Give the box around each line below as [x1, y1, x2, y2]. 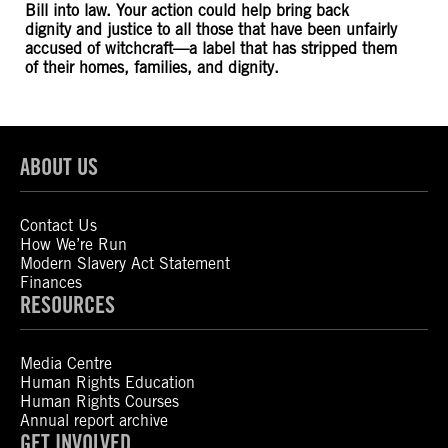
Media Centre [20, 354, 112, 373]
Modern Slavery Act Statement [20, 254, 230, 273]
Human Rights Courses [20, 392, 179, 411]
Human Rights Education [20, 373, 195, 392]
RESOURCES [20, 291, 115, 318]
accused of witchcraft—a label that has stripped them [25, 39, 397, 58]
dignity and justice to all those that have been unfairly [25, 20, 397, 39]
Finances [20, 273, 82, 292]
